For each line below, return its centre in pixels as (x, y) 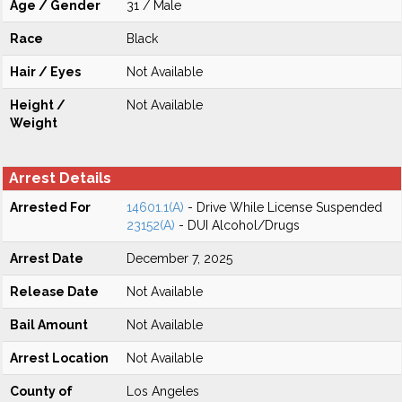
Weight (34, 123)
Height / (38, 105)
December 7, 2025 (179, 258)
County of (41, 391)
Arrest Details (60, 178)
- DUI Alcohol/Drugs (237, 225)
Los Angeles (163, 391)
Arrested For (50, 207)
